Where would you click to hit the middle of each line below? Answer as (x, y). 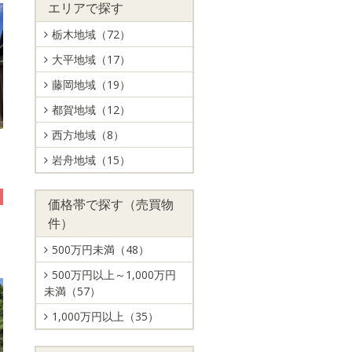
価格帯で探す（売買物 (111, 204)
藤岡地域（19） (91, 84)
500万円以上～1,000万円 (114, 275)
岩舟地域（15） (91, 160)
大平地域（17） (91, 59)
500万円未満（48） (101, 249)
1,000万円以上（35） (105, 316)
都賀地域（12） (91, 110)
